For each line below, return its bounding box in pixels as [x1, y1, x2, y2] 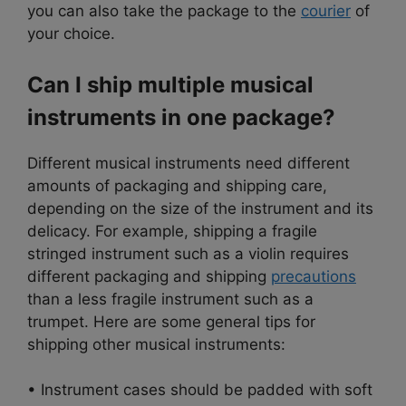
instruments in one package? [27, 103, 335, 130]
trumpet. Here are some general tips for [27, 312, 315, 331]
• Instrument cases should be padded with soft [27, 381, 372, 400]
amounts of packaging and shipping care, [27, 176, 327, 195]
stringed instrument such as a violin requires [27, 244, 349, 263]
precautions [271, 266, 356, 285]
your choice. [27, 24, 115, 43]
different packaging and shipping [27, 266, 271, 285]
